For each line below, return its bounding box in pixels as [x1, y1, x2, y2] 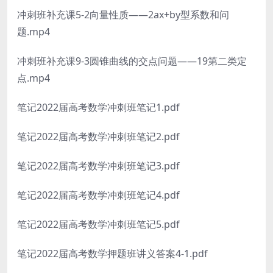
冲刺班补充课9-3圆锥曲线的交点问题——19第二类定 [17, 54, 247, 68]
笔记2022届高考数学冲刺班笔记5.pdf [17, 218, 180, 231]
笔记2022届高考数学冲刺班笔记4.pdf [17, 188, 180, 202]
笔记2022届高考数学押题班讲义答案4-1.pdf [17, 247, 208, 260]
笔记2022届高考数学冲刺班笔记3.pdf [17, 159, 180, 172]
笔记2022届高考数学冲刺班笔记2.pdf [17, 130, 180, 143]
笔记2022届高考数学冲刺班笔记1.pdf [17, 101, 180, 114]
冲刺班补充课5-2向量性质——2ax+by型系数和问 [17, 8, 229, 21]
